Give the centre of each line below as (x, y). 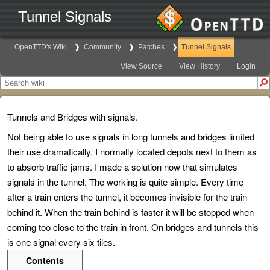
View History (199, 66)
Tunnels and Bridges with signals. (73, 117)
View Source (141, 66)
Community (102, 47)
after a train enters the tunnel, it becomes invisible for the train (127, 197)
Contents (45, 260)
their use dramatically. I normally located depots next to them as (132, 152)
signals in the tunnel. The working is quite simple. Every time (125, 182)
